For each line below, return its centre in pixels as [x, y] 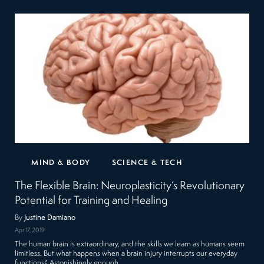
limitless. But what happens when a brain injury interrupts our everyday [126, 253]
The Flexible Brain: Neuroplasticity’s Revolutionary [130, 187]
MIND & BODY [61, 163]
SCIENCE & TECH [147, 163]
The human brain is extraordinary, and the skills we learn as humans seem [130, 244]
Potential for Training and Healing [91, 201]
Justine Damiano [50, 218]
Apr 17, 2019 [30, 230]
